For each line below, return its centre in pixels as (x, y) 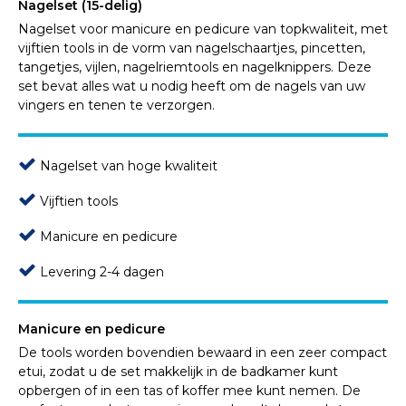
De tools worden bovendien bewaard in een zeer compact (203, 353)
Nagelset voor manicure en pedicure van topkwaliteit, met (203, 29)
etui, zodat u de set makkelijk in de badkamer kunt (178, 372)
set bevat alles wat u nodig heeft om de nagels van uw (192, 87)
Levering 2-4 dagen (100, 272)
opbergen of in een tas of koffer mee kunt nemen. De (189, 391)
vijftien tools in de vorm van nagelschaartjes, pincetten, (192, 48)
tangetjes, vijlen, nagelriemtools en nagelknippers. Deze (195, 68)
